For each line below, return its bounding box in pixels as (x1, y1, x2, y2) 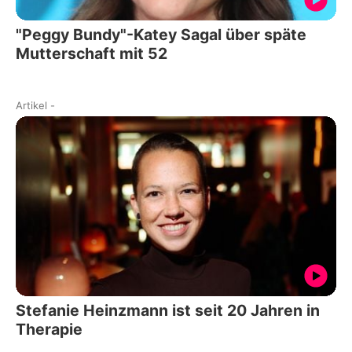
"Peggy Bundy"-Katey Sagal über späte (16, 24, 306, 44)
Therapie (16, 320, 82, 339)
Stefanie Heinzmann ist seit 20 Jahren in (16, 301, 320, 321)
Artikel (16, 98, 47, 112)
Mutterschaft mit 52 (16, 43, 167, 63)
